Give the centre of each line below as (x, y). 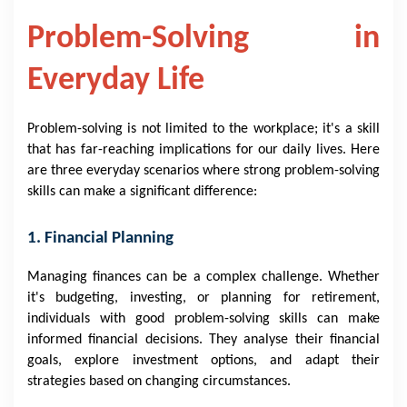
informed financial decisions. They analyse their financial (203, 339)
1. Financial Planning (100, 238)
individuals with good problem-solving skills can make (203, 318)
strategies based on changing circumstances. (159, 381)
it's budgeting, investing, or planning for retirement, (203, 298)
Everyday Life (116, 80)
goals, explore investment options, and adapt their (203, 360)
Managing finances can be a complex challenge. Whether (203, 277)
